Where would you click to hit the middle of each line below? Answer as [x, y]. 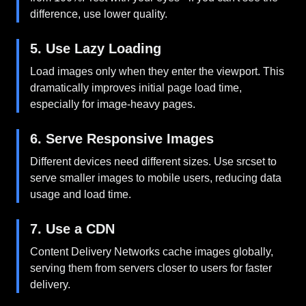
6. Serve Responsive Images [122, 139]
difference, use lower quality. [99, 14]
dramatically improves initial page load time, [136, 88]
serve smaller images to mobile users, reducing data [156, 178]
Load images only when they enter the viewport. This [157, 71]
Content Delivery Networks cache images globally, [152, 252]
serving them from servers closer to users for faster [151, 268]
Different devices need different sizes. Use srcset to [153, 162]
